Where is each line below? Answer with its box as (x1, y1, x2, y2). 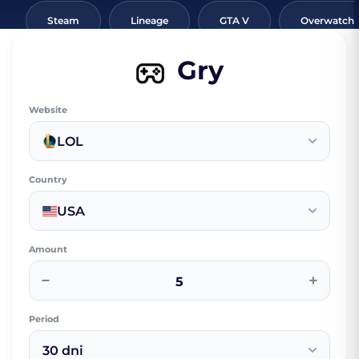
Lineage (131, 14, 168, 27)
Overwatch (301, 14, 354, 27)
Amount (29, 244, 67, 256)
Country (29, 174, 67, 186)
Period (29, 313, 59, 325)
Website (29, 104, 67, 116)
